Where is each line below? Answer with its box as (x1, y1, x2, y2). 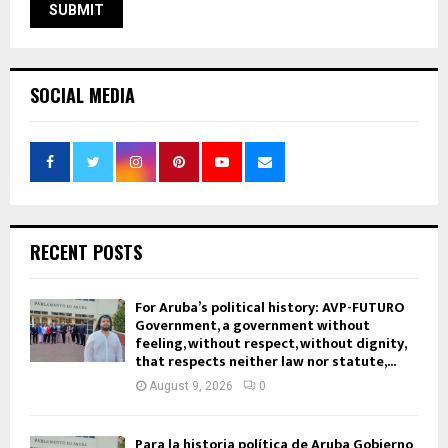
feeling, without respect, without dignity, (135, 332, 406, 356)
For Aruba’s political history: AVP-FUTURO (135, 296, 404, 320)
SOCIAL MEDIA (30, 82, 135, 109)
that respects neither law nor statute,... (135, 350, 396, 374)
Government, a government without (135, 314, 370, 338)
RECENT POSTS (30, 239, 142, 266)
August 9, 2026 (149, 379, 233, 394)
